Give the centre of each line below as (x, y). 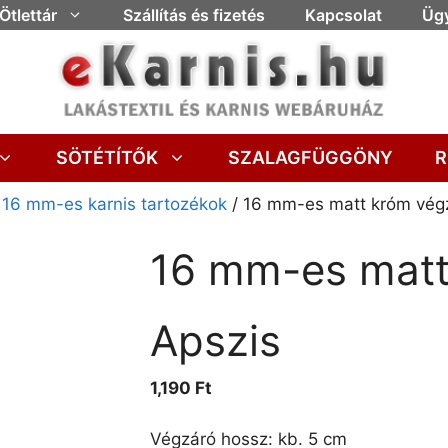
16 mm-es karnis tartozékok (114, 204)
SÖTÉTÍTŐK (106, 158)
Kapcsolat (343, 15)
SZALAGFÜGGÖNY (310, 158)
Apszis (215, 341)
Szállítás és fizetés (193, 15)
